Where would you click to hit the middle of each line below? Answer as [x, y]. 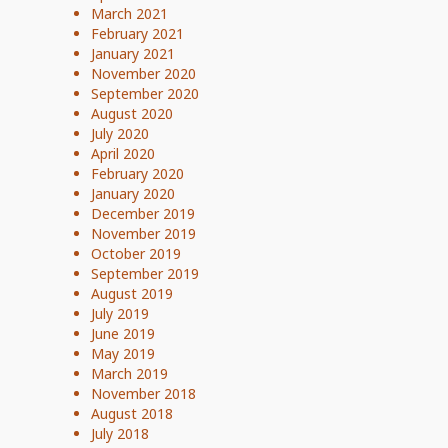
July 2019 [120, 313]
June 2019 [123, 333]
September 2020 [145, 93]
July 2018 [120, 433]
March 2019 [129, 373]
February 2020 [137, 173]
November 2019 [143, 233]
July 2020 [120, 133]
